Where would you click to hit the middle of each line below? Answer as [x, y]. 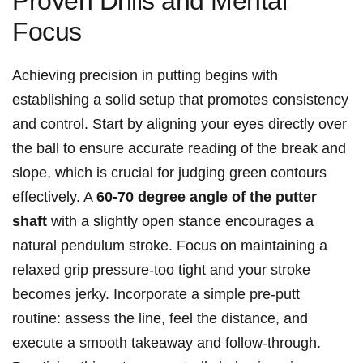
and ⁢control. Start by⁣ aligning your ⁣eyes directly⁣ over [179, 124]
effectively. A [54, 197]
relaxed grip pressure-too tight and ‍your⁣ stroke [161, 270]
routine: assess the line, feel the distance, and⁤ [160, 319]
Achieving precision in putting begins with [145, 76]
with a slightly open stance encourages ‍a [180, 222]
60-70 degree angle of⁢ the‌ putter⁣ [207, 197]
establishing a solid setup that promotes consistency [180, 100]
